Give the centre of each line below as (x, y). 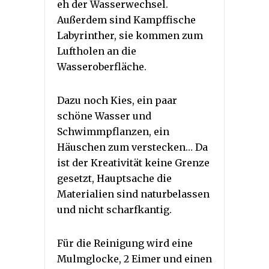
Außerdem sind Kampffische (126, 20)
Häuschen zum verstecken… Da (132, 147)
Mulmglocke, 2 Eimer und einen (134, 258)
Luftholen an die (97, 51)
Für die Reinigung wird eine (125, 243)
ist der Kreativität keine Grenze (133, 162)
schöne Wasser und (104, 116)
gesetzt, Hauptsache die (114, 178)
